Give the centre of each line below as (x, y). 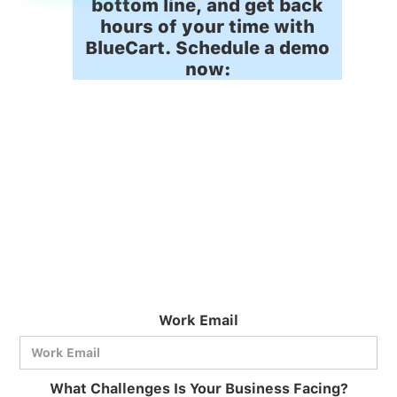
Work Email (198, 320)
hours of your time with (207, 26)
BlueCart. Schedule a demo (207, 47)
